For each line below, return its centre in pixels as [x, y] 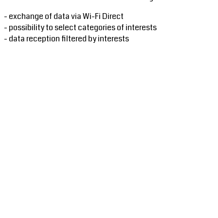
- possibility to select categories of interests [80, 28]
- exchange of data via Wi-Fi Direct [64, 17]
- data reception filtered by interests [66, 39]
